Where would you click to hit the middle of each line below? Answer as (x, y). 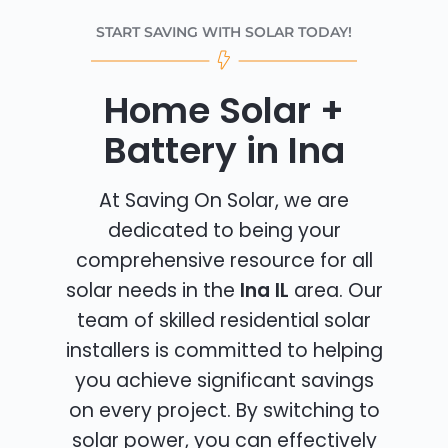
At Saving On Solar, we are (224, 201)
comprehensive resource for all (224, 261)
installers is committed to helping (224, 351)
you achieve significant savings (224, 381)
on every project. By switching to (224, 411)
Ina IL (264, 291)
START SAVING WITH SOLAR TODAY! (224, 32)
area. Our (335, 291)
